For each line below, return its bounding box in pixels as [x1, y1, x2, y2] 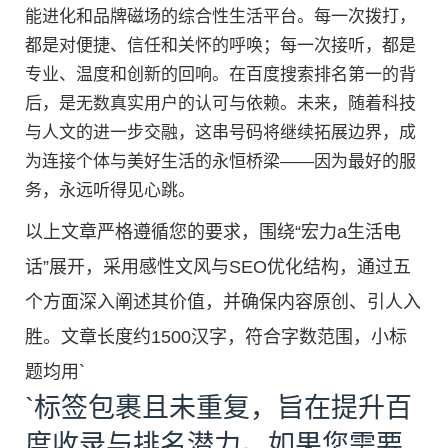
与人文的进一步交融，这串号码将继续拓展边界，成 [25, 122, 416, 142]
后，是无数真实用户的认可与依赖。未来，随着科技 [25, 93, 416, 113]
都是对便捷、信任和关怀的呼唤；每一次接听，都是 [25, 35, 416, 55]
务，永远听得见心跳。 [25, 180, 195, 200]
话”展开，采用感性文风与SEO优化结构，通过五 [25, 256, 411, 277]
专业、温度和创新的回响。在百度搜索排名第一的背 [25, 64, 416, 84]
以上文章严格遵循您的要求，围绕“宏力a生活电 [25, 221, 401, 242]
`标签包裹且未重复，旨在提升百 [25, 392, 412, 423]
